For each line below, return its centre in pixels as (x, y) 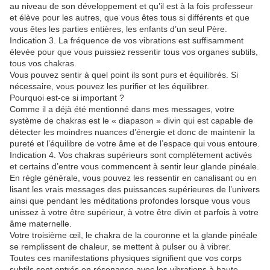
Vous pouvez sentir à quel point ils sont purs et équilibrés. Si (124, 75)
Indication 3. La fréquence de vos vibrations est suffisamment (127, 41)
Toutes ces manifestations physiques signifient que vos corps (126, 258)
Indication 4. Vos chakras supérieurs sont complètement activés (131, 155)
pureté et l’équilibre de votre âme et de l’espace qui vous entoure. (135, 144)
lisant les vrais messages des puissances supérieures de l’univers (135, 190)
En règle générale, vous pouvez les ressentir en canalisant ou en (133, 178)
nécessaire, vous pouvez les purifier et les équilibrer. (109, 86)
